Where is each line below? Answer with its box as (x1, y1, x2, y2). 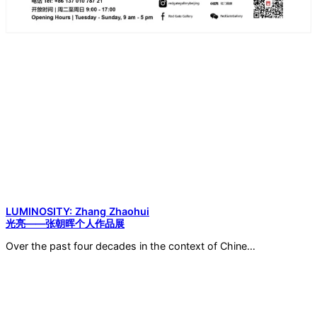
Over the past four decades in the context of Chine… (6, 239, 255, 252)
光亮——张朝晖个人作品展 (6, 217, 125, 229)
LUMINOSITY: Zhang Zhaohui (6, 204, 149, 217)
